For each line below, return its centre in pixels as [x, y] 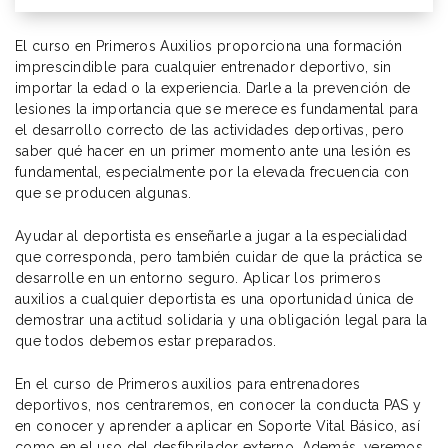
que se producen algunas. [103, 192]
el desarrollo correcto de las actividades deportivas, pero [210, 129]
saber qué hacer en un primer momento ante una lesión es [213, 150]
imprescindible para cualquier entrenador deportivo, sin [203, 66]
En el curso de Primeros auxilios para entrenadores [187, 383]
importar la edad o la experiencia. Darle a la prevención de [213, 87]
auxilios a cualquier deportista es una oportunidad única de [214, 298]
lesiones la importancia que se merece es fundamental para [217, 108]
